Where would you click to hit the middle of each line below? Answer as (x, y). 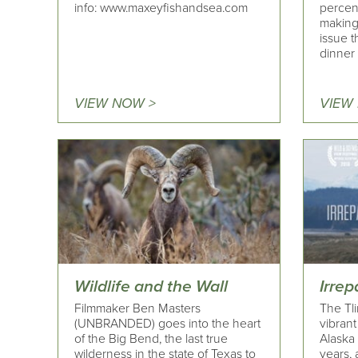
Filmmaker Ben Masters (137, 308)
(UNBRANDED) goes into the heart (167, 324)
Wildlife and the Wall (151, 286)
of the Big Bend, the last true (151, 339)
